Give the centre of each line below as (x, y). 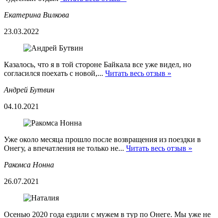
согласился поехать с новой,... (54, 73)
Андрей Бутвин (29, 90)
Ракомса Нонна (29, 165)
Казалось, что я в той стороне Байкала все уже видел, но (98, 65)
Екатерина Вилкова (36, 15)
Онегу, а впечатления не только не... (65, 148)
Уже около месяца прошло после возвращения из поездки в (102, 140)
